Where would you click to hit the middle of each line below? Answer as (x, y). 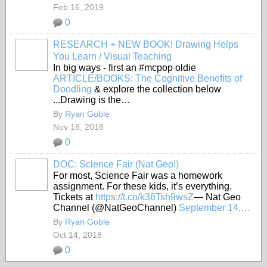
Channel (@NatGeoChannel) (116, 208)
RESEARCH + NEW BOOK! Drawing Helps (146, 44)
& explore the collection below (156, 89)
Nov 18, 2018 (78, 127)
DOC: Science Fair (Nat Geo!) (116, 164)
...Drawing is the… (92, 100)
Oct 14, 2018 (77, 235)
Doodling (72, 89)
